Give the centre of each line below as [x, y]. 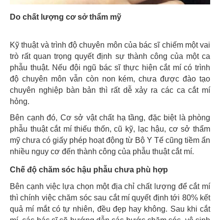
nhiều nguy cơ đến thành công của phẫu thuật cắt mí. [102, 151]
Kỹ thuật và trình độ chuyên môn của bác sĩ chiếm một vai [110, 45]
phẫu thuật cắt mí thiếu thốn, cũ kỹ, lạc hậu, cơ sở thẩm [110, 129]
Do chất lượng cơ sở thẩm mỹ [66, 17]
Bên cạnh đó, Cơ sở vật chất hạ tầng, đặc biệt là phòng [110, 118]
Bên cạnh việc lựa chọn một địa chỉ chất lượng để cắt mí [110, 186]
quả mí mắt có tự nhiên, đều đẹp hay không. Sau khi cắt [110, 209]
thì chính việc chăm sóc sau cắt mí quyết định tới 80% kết [110, 198]
